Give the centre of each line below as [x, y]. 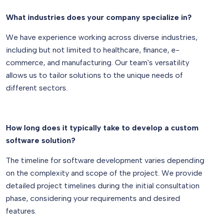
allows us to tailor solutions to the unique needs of [94, 75]
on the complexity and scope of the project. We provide [104, 173]
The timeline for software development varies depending [105, 160]
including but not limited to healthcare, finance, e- [93, 50]
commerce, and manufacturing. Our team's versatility [98, 63]
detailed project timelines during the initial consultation [103, 186]
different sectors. [37, 88]
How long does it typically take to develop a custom [102, 128]
